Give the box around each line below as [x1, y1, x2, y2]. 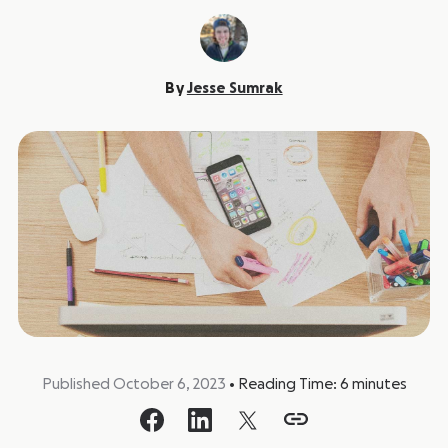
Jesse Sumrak [186, 81, 283, 96]
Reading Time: [237, 377, 337, 392]
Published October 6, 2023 [41, 377, 229, 392]
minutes [351, 377, 407, 392]
